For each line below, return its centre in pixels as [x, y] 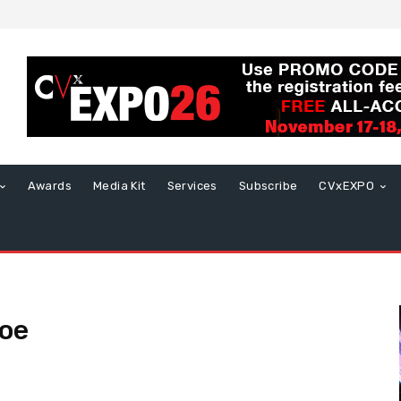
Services [192, 186]
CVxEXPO [347, 186]
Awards [50, 186]
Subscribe [268, 186]
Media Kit [119, 186]
